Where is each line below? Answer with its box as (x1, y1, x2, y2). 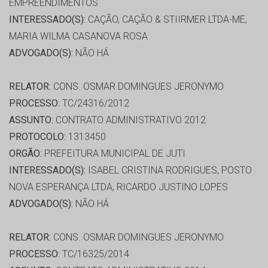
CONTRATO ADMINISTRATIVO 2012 (53, 114, 206, 126)
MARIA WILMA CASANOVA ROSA (9, 31, 148, 42)
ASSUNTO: (9, 114, 53, 126)
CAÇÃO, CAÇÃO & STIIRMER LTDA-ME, (86, 14, 247, 26)
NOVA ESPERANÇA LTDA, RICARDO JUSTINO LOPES (9, 181, 228, 193)
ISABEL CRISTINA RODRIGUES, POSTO (86, 165, 252, 176)
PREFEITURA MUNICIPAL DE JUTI (42, 148, 185, 160)
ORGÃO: (9, 148, 42, 160)
